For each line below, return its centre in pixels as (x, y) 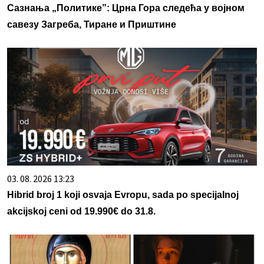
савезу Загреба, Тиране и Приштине (92, 25)
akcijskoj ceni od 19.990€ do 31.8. (81, 212)
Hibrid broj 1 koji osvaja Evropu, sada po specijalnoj (123, 195)
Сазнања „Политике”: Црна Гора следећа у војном (126, 8)
